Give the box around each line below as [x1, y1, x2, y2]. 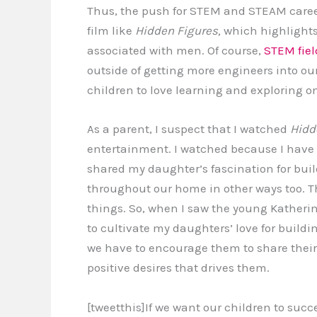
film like [87, 23, 135, 38]
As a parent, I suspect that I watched [87, 122, 287, 137]
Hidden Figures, [135, 23, 221, 38]
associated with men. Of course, [87, 43, 264, 58]
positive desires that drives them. [87, 260, 270, 275]
